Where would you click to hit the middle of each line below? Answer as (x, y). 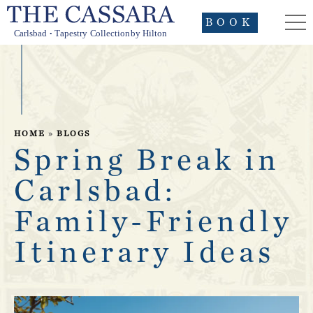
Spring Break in (147, 161)
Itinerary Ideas (144, 253)
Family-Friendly (153, 222)
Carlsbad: (95, 191)
